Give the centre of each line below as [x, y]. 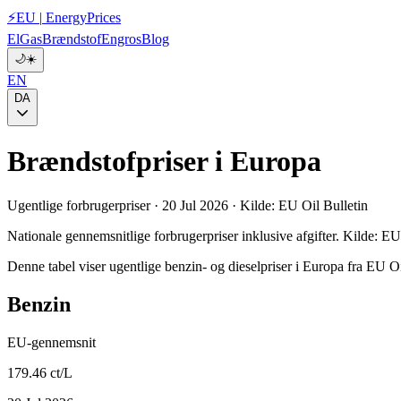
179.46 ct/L [40, 372]
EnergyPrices [81, 17]
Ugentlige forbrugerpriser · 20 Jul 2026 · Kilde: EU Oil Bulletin [188, 205]
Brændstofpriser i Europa [164, 162]
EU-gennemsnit [51, 342]
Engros [121, 39]
